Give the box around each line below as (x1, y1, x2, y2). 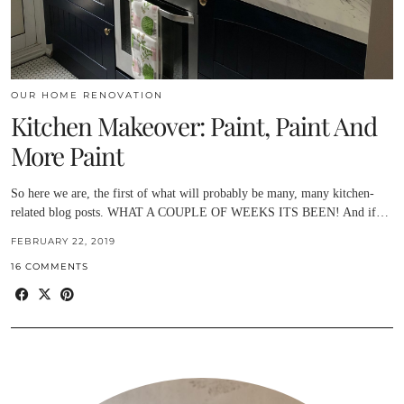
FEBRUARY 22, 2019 (11, 235, 115, 248)
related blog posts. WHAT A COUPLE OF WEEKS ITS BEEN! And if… (11, 206, 389, 220)
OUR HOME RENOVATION (11, 89, 163, 102)
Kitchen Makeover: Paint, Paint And (11, 109, 377, 143)
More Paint (11, 139, 124, 173)
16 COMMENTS (11, 261, 88, 273)
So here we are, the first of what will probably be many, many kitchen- (11, 187, 374, 201)
